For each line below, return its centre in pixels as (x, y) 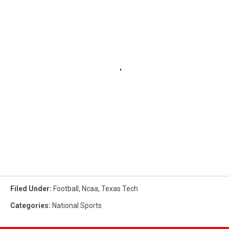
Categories (29, 205)
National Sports (77, 205)
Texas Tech (120, 188)
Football (66, 188)
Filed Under (30, 188)
